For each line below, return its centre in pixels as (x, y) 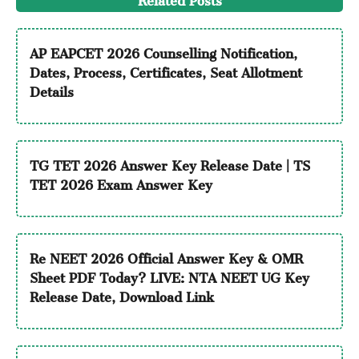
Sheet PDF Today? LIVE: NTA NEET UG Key (169, 275)
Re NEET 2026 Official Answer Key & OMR (166, 256)
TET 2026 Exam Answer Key (121, 182)
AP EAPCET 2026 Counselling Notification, (163, 51)
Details (51, 89)
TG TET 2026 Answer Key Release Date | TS (169, 163)
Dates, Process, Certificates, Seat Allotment (165, 70)
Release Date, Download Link (121, 294)
